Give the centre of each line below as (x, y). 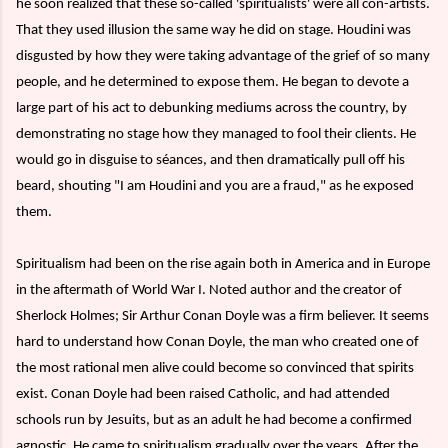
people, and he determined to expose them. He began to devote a (212, 83)
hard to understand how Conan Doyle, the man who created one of (217, 343)
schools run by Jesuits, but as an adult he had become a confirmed (214, 421)
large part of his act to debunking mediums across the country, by (211, 109)
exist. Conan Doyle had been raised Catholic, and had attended (203, 395)
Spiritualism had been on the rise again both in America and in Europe (223, 265)
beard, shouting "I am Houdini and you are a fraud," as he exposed (215, 187)
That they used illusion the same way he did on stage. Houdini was (213, 31)
